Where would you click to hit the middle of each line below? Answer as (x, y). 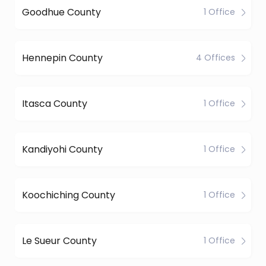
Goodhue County (61, 12)
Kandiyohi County (62, 149)
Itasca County (55, 103)
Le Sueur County (59, 240)
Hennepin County (62, 58)
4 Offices (216, 58)
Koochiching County (69, 195)
